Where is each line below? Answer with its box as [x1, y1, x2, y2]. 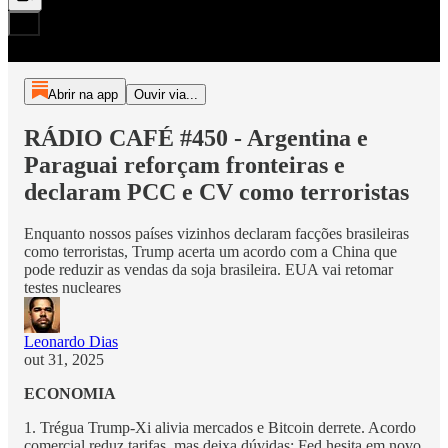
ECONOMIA [24, 385, 116, 403]
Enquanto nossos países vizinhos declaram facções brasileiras [24, 225, 409, 243]
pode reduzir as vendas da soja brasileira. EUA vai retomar [24, 261, 393, 279]
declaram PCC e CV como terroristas [24, 178, 409, 205]
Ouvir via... [133, 86, 198, 102]
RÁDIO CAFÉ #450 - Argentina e [24, 124, 368, 151]
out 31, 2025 [24, 351, 104, 369]
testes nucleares [24, 279, 121, 297]
